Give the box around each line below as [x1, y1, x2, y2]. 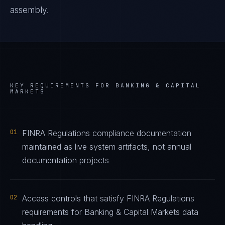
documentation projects [22, 155, 109, 165]
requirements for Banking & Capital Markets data [22, 207, 198, 217]
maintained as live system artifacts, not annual [22, 142, 191, 152]
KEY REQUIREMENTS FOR [10, 82, 116, 89]
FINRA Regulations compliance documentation [22, 128, 191, 138]
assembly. [10, 5, 48, 15]
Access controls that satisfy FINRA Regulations [22, 193, 194, 203]
